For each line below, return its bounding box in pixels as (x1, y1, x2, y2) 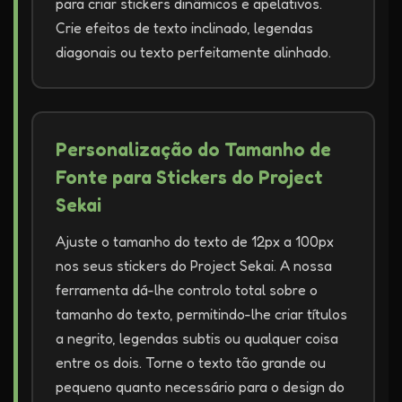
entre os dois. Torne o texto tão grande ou (56, 354, 326, 371)
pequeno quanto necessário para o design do (56, 378, 345, 396)
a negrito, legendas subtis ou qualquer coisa (56, 329, 338, 347)
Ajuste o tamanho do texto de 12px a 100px (56, 232, 334, 250)
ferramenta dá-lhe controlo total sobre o (56, 281, 318, 299)
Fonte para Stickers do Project (56, 166, 323, 188)
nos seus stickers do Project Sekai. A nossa (56, 257, 332, 275)
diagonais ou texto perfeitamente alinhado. (56, 43, 331, 61)
